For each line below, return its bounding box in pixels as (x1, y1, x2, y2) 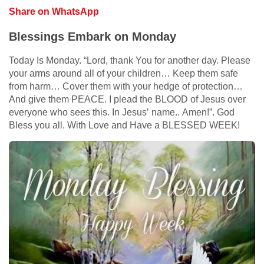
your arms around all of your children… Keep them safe (9, 68, 238, 79)
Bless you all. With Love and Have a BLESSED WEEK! (9, 120, 240, 131)
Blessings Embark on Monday (9, 30, 176, 44)
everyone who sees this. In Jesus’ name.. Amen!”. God (9, 107, 235, 118)
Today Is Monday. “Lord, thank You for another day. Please (9, 55, 250, 66)
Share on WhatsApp (9, 6, 99, 17)
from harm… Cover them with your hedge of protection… (9, 81, 243, 92)
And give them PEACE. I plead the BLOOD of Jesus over (9, 94, 246, 105)
